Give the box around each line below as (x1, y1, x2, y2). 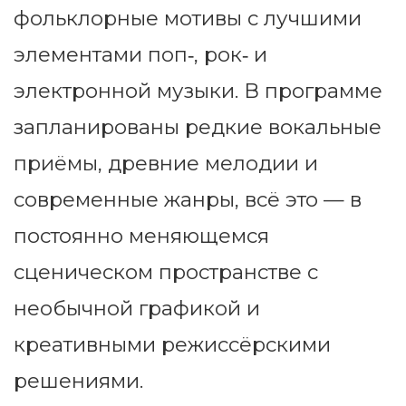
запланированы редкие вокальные (14, 114, 382, 140)
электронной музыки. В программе (14, 78, 382, 104)
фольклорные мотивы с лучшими (14, 5, 362, 32)
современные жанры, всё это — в (14, 187, 362, 213)
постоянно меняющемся (14, 223, 269, 249)
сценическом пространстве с (14, 259, 318, 285)
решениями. (14, 368, 143, 394)
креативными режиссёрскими (14, 332, 331, 358)
